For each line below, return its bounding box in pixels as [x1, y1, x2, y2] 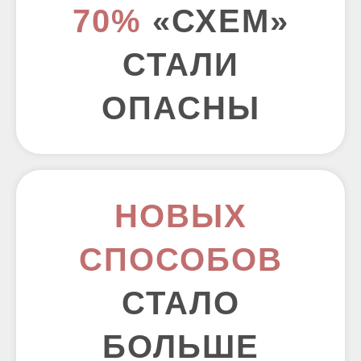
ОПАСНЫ [101, 90, 260, 126]
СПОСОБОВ [78, 242, 283, 277]
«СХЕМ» [141, 3, 289, 39]
